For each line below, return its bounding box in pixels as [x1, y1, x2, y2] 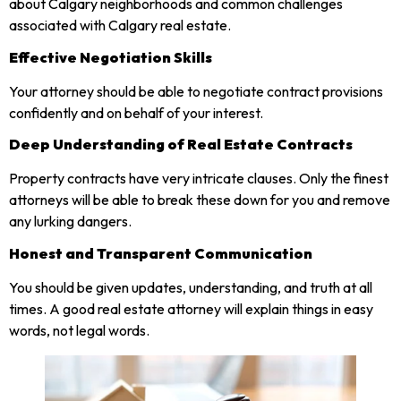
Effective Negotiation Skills [9, 47, 212, 66]
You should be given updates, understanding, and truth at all [9, 277, 372, 296]
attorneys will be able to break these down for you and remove [9, 191, 390, 209]
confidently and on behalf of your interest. [9, 103, 263, 122]
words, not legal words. [9, 320, 149, 339]
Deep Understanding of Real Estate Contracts [9, 135, 353, 154]
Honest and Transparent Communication [9, 243, 312, 262]
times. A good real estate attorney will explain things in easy [9, 299, 373, 318]
